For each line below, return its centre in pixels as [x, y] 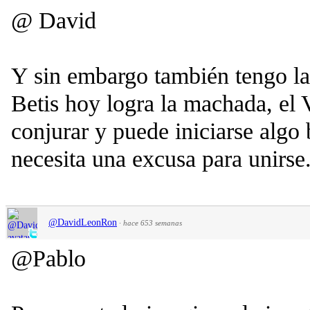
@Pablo [48, 258]
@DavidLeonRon [83, 222]
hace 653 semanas [153, 222]
